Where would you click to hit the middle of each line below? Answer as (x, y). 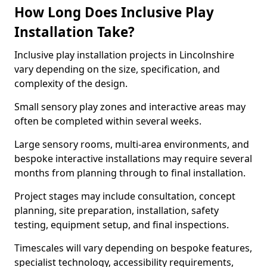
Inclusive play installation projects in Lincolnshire (124, 55)
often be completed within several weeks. (108, 121)
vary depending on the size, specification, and (117, 69)
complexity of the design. (71, 83)
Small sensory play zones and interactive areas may (130, 107)
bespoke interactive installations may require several (133, 159)
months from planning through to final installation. (130, 173)
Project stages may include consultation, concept (125, 196)
